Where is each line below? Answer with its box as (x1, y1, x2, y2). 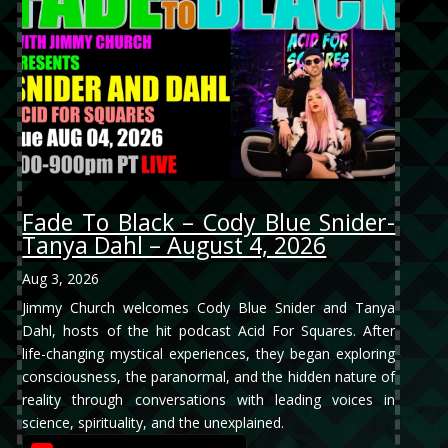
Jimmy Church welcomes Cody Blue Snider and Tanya (22, 298, 396, 318)
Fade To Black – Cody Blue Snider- (22, 206, 396, 239)
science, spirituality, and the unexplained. (22, 413, 285, 433)
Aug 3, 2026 (22, 269, 100, 289)
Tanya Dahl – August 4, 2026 (22, 229, 327, 262)
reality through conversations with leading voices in (22, 390, 396, 410)
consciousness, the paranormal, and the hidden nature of (22, 367, 396, 387)
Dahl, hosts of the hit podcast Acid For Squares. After (22, 321, 396, 341)
